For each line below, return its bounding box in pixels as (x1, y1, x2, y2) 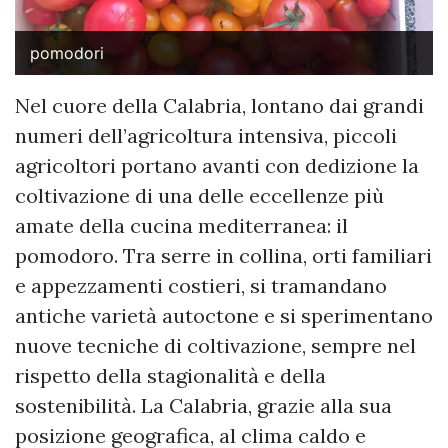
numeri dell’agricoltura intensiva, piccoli (15, 123, 397, 148)
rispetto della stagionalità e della (15, 363, 326, 388)
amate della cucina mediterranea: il (15, 213, 348, 238)
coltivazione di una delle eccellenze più (15, 183, 384, 208)
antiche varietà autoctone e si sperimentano (15, 303, 433, 328)
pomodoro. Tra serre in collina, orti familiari (15, 243, 432, 268)
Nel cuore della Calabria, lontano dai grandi (15, 93, 424, 118)
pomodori (30, 43, 104, 63)
